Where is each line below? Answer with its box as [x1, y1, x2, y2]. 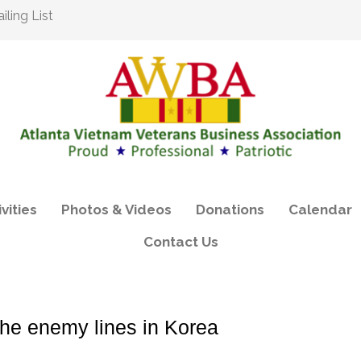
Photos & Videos [60, 201, 172, 218]
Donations [195, 201, 264, 218]
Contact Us [143, 234, 218, 250]
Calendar [288, 201, 352, 218]
